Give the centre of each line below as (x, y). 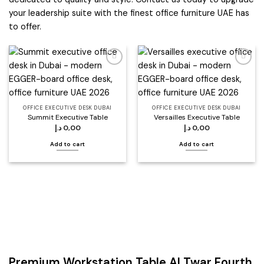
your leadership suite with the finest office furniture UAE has (129, 13)
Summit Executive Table (67, 118)
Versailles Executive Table (197, 118)
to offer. (25, 26)
